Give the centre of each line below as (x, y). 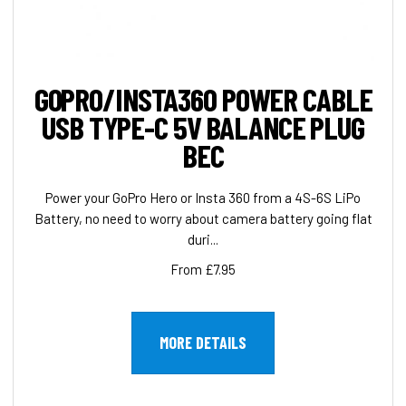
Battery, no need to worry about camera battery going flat (203, 219)
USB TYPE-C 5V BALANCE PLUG (203, 127)
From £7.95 (203, 270)
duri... (203, 240)
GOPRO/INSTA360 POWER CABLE (203, 99)
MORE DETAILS (203, 343)
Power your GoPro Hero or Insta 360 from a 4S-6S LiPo (203, 198)
